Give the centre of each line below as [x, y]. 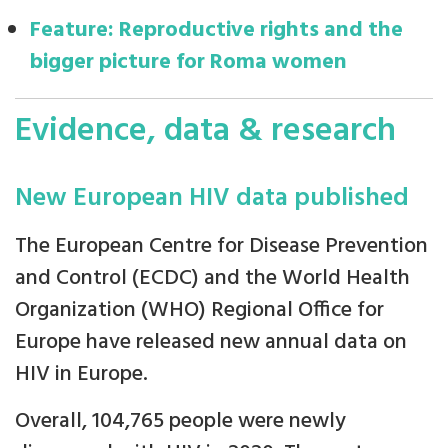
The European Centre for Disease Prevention [221, 247]
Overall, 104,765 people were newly [180, 422]
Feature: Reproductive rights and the [216, 31]
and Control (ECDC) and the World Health [212, 279]
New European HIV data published [212, 199]
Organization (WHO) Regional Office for [199, 311]
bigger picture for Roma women [188, 63]
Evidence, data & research [205, 132]
